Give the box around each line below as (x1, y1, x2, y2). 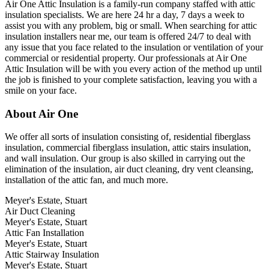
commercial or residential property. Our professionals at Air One (5, 52, 247, 63)
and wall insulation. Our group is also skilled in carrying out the (5, 153, 245, 164)
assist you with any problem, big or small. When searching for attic (5, 20, 257, 31)
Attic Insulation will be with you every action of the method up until (5, 63, 262, 74)
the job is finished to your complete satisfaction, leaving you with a (5, 74, 257, 85)
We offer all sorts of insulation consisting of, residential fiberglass (5, 131, 250, 142)
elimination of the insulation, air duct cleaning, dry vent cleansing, (5, 164, 253, 175)
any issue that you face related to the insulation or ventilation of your (5, 41, 263, 52)
